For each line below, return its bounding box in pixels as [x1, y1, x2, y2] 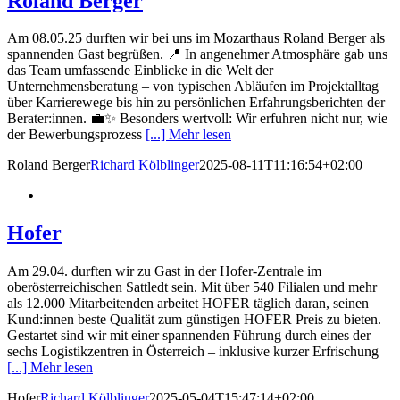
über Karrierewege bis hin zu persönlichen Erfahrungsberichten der [7, 95, 385, 111]
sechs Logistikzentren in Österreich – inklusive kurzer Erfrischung [7, 344, 379, 360]
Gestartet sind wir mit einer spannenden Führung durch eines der [7, 328, 371, 344]
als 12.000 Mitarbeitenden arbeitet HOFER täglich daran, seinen [7, 296, 369, 312]
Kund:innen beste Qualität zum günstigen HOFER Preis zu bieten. [7, 312, 381, 328]
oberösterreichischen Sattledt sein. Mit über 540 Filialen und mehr [7, 279, 377, 296]
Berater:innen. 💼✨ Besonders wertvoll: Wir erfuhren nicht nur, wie [7, 111, 387, 127]
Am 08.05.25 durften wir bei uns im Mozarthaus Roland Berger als [7, 30, 385, 46]
